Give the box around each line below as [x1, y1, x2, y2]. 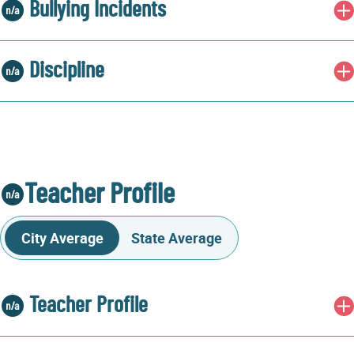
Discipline [29, 60, 104, 82]
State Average [131, 228, 222, 247]
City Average [21, 228, 104, 247]
